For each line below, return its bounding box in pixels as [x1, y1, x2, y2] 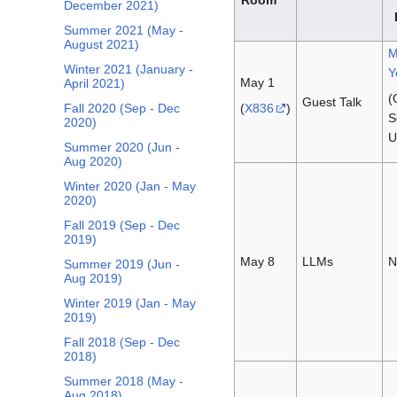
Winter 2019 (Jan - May [64, 296, 196, 311]
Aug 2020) [64, 154, 122, 169]
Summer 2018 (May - [64, 374, 183, 389]
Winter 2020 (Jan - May [64, 179, 196, 194]
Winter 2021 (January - [64, 62, 193, 77]
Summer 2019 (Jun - [64, 257, 180, 272]
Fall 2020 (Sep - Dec [64, 101, 180, 116]
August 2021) [64, 37, 139, 52]
